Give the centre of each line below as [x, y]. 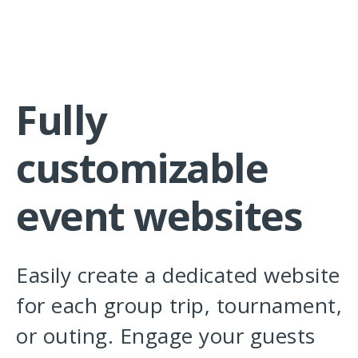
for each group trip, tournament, [179, 306]
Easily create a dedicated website [178, 275]
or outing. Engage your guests [166, 336]
